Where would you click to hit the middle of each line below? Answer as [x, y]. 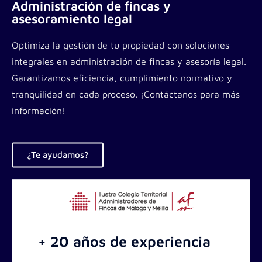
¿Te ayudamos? [58, 155]
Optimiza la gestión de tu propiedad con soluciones [120, 45]
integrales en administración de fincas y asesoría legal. [129, 62]
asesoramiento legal [72, 19]
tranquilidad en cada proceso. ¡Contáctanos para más [126, 94]
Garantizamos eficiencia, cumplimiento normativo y [122, 78]
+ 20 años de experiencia [124, 242]
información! [39, 111]
